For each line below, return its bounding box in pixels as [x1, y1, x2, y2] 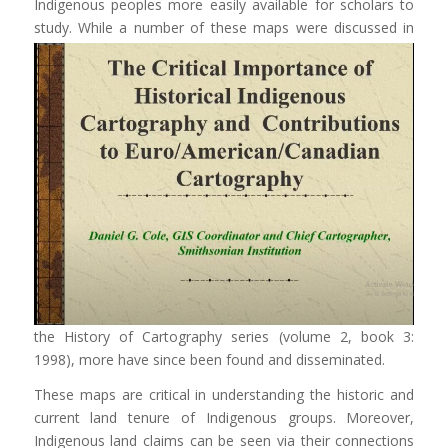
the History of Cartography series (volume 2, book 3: [33, 327, 415, 347]
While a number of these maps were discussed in [78, 17, 415, 37]
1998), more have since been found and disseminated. [33, 350, 385, 370]
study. [33, 17, 79, 37]
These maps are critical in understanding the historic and [33, 385, 415, 405]
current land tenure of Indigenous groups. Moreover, [33, 408, 415, 428]
